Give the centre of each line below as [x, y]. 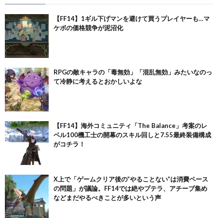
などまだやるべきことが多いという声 [107, 198]
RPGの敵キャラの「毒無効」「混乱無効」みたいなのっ [133, 72]
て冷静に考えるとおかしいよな [98, 81]
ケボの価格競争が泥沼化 [88, 28]
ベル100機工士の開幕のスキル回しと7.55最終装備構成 [132, 135]
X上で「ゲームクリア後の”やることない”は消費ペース [131, 179]
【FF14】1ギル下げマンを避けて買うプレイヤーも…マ [132, 18]
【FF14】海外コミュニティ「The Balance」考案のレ [130, 126]
